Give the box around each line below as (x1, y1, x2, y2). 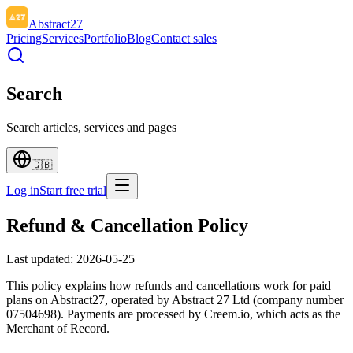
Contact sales (151, 32, 217, 45)
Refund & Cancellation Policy (6, 214, 248, 236)
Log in (6, 183, 39, 197)
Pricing (6, 32, 42, 45)
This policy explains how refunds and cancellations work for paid (6, 278, 331, 292)
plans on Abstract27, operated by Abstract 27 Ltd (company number (6, 292, 344, 307)
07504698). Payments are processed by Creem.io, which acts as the (6, 307, 340, 321)
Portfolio (84, 32, 127, 45)
